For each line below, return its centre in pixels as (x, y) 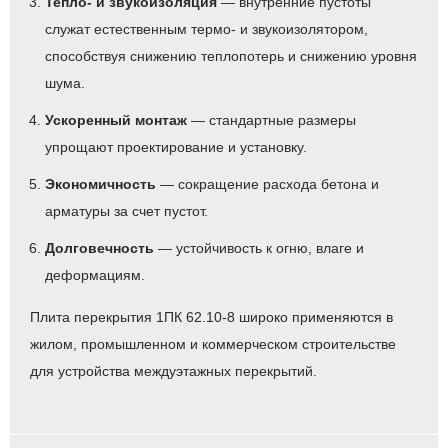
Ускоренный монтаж (118, 119)
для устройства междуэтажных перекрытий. (173, 370)
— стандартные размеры (273, 119)
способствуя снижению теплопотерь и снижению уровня (231, 55)
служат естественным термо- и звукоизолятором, (206, 28)
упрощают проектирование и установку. (176, 146)
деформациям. (95, 274)
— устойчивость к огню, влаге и (261, 247)
